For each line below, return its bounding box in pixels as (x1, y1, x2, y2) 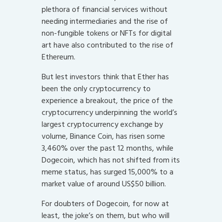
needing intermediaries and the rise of (42, 15, 168, 28)
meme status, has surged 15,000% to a (42, 166, 173, 179)
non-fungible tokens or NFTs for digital (42, 27, 171, 40)
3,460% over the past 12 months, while (42, 142, 173, 155)
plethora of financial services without (42, 3, 167, 16)
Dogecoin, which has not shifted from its (42, 154, 180, 167)
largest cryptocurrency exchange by (42, 118, 163, 131)
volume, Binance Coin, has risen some (42, 130, 165, 143)
